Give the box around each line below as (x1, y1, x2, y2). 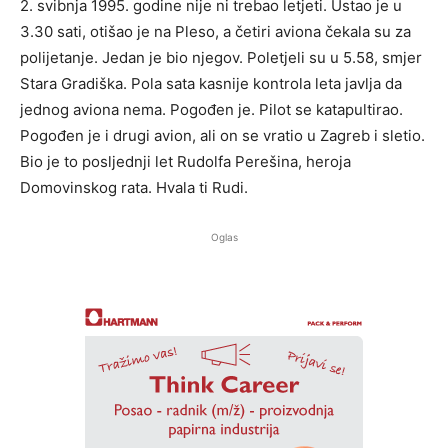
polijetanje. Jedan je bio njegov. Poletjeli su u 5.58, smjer (20, 47, 422, 67)
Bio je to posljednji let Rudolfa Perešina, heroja (20, 151, 351, 171)
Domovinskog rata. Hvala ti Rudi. (20, 177, 248, 197)
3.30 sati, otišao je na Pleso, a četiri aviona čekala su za (20, 21, 411, 41)
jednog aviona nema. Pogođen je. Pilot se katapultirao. (20, 99, 403, 119)
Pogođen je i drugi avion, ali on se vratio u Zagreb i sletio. (20, 125, 425, 145)
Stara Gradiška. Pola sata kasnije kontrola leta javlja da (20, 73, 402, 93)
